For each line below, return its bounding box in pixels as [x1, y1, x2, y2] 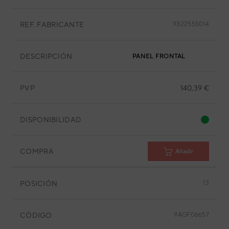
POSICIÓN [20, 179, 58, 188]
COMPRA [20, 147, 54, 155]
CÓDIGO [20, 211, 52, 219]
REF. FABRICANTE [20, 20, 84, 29]
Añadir [175, 147, 193, 155]
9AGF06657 [174, 211, 209, 218]
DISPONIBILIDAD [20, 115, 82, 124]
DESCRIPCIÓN [20, 52, 73, 60]
